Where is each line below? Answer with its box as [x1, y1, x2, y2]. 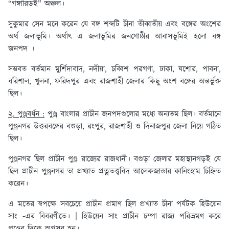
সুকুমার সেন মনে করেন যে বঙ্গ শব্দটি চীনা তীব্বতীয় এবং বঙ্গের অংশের [8, 18, 221, 31]
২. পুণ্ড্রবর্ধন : [8, 108, 44, 121]
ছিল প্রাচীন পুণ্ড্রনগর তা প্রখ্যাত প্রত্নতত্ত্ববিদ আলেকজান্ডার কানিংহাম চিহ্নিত [8, 166, 221, 178]
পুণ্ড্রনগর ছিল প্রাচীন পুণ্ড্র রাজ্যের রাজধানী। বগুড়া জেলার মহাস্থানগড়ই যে [8, 153, 221, 166]
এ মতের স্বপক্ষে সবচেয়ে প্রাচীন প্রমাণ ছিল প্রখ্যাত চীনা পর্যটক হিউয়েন [8, 198, 221, 211]
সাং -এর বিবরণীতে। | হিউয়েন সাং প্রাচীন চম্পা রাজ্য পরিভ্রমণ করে [8, 211, 221, 223]
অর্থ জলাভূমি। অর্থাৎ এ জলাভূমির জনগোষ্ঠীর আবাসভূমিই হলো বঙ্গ [8, 31, 221, 43]
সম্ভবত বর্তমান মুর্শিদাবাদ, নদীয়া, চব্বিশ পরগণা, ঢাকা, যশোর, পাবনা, [8, 63, 221, 76]
